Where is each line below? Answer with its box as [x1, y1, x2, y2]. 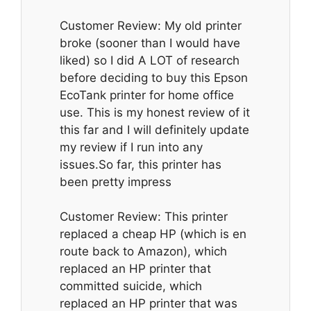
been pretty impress [60, 174, 171, 189]
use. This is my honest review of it [60, 105, 250, 119]
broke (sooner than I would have [60, 35, 240, 50]
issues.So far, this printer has [60, 157, 221, 171]
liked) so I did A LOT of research [60, 53, 239, 67]
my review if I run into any [60, 140, 203, 154]
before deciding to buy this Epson [60, 70, 248, 85]
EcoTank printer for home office [60, 87, 234, 102]
